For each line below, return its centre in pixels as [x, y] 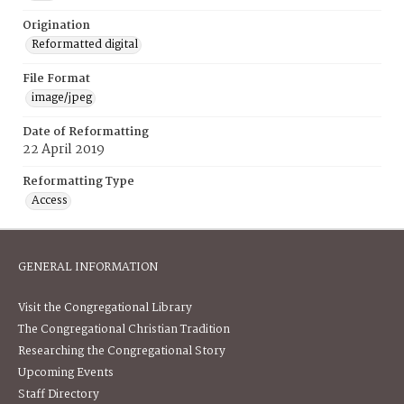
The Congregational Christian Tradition [124, 330]
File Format [56, 79]
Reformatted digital [85, 45]
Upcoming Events [66, 373]
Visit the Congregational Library [105, 308]
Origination [56, 26]
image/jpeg [62, 98]
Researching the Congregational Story [122, 351]
